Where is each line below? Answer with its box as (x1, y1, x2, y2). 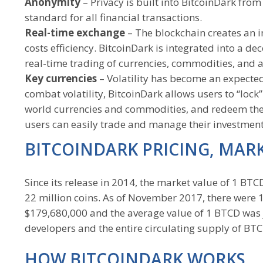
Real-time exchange (25, 26, 125, 39)
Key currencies (25, 72, 97, 85)
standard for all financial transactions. (25, 11, 202, 24)
